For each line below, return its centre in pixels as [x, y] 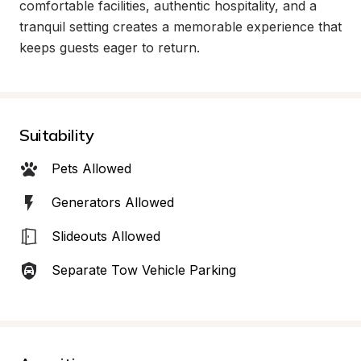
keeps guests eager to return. [110, 48]
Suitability [57, 135]
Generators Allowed [113, 202]
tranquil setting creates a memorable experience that [180, 27]
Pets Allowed [91, 168]
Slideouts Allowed [106, 236]
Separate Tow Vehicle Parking [144, 270]
